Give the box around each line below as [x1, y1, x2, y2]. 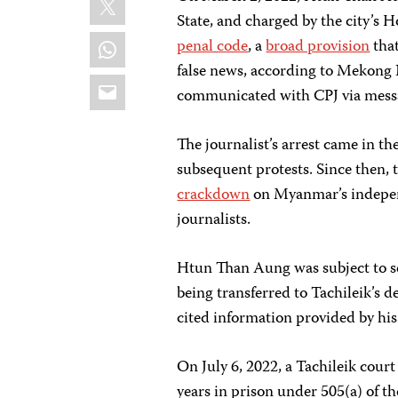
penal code [177, 34, 249, 60]
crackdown [177, 182, 251, 209]
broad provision [266, 34, 370, 60]
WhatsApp [89, 27, 190, 56]
